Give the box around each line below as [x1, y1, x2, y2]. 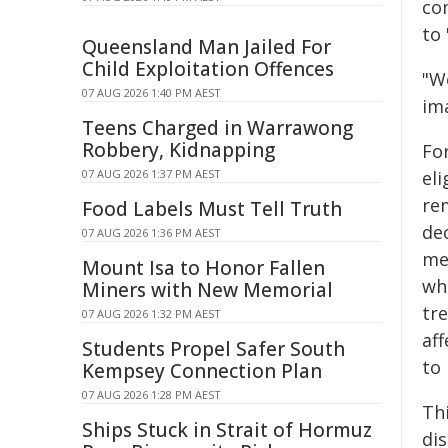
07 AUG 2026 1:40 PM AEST [82, 85, 221, 100]
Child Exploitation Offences [82, 56, 334, 82]
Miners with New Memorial [82, 277, 333, 303]
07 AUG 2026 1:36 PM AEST [82, 225, 221, 240]
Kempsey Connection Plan [82, 358, 322, 384]
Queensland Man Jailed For [82, 34, 331, 60]
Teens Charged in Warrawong [82, 115, 353, 141]
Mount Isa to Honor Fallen [82, 255, 325, 281]
